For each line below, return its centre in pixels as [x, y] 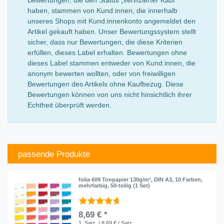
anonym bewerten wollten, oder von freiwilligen [101, 73]
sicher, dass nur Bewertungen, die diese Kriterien [105, 42]
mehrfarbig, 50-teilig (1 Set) [114, 185]
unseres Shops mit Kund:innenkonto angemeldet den [111, 21]
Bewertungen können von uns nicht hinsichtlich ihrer [109, 94]
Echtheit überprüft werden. [69, 105]
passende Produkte [54, 154]
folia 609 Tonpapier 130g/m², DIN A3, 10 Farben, [141, 179]
